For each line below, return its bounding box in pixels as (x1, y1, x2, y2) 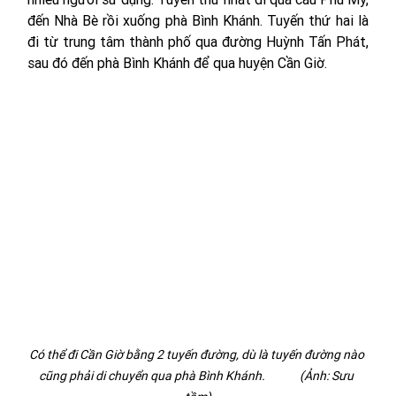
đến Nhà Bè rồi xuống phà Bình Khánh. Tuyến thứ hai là (27, 11, 369, 29)
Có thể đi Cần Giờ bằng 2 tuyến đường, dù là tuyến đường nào (28, 346, 367, 362)
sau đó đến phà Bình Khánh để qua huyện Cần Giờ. (27, 54, 327, 72)
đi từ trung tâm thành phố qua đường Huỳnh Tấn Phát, (27, 33, 369, 50)
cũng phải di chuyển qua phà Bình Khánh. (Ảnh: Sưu (39, 367, 357, 384)
